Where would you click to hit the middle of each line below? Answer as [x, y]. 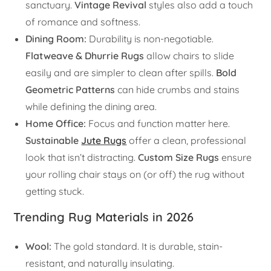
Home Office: [56, 124]
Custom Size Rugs [179, 158]
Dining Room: [56, 39]
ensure [236, 158]
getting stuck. [55, 191]
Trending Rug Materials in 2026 [104, 217]
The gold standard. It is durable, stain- [137, 247]
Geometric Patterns [70, 90]
